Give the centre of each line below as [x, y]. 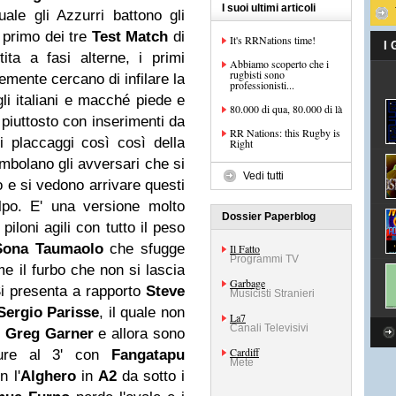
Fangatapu [148, 355]
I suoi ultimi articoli [269, 8]
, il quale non [142, 312]
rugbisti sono [257, 74]
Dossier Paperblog [269, 217]
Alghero [48, 376]
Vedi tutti [263, 176]
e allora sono [139, 334]
